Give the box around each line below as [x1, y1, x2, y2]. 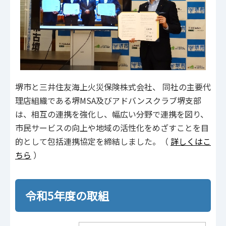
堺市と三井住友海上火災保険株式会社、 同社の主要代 [15, 81, 211, 93]
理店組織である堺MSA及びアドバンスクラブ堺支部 [15, 94, 201, 107]
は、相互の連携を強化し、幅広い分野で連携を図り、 [15, 108, 208, 121]
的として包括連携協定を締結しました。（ [15, 135, 171, 148]
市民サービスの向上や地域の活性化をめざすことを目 [15, 122, 209, 134]
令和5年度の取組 [25, 187, 109, 203]
